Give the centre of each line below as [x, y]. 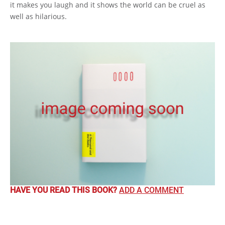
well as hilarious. [38, 16]
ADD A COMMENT [151, 190]
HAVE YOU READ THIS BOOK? [65, 190]
